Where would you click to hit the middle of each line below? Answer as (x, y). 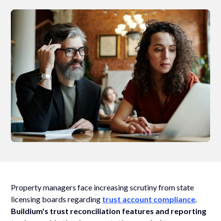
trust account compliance (149, 199)
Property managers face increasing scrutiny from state (103, 187)
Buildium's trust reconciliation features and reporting (109, 211)
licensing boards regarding (57, 199)
